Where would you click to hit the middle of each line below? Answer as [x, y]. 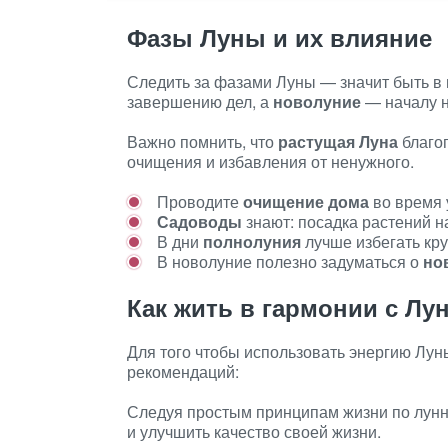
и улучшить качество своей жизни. [254, 431]
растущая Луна [338, 141]
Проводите [200, 201]
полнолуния [252, 241]
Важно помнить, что [202, 141]
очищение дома [306, 201]
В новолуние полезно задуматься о [290, 261]
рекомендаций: [183, 371]
